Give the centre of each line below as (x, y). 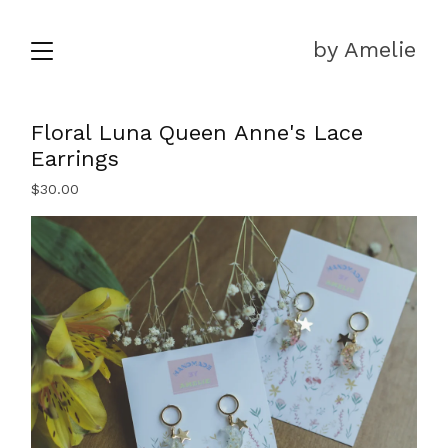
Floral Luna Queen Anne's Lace (197, 132)
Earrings (75, 158)
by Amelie (364, 49)
